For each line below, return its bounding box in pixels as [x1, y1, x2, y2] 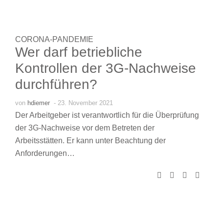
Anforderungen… [15, 149, 75, 157]
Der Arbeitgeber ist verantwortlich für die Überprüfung [15, 110, 199, 119]
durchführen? [15, 76, 97, 92]
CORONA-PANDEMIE [15, 35, 93, 44]
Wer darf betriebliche [15, 44, 142, 60]
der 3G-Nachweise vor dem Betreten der [15, 123, 154, 132]
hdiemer [27, 99, 50, 107]
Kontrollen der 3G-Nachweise [15, 60, 196, 76]
